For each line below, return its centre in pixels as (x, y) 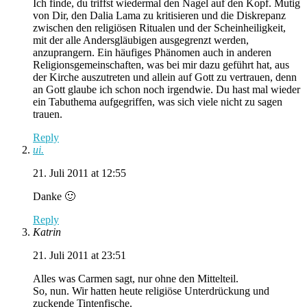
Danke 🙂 (54, 197)
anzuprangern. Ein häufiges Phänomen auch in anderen (152, 53)
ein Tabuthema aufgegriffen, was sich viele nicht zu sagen (158, 102)
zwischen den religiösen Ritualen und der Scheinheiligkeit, (159, 28)
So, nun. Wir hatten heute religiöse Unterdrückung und (151, 291)
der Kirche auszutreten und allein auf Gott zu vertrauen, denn (165, 77)
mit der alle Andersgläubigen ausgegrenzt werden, (141, 40)
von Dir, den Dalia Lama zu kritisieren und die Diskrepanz (159, 16)
